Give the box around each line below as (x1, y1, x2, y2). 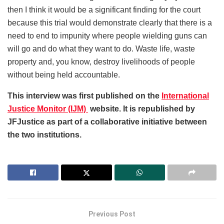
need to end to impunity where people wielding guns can (7, 31, 207, 40)
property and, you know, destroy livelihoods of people (7, 57, 195, 66)
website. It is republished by (88, 104, 195, 113)
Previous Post (88, 209, 135, 218)
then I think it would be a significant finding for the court (7, 5, 200, 14)
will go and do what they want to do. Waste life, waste (7, 44, 195, 53)
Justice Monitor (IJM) (7, 104, 88, 113)
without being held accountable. (7, 70, 120, 79)
